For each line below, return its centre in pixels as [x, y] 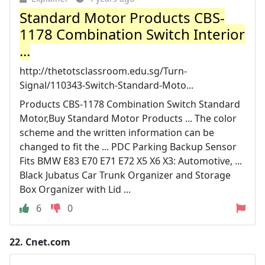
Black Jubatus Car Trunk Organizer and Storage [125, 175]
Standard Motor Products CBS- [122, 17]
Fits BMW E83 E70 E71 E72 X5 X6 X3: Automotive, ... [131, 161]
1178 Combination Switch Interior [132, 34]
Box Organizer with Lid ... [75, 189]
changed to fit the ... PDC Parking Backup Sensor [128, 147]
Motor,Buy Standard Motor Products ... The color [128, 118]
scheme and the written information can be [117, 132]
